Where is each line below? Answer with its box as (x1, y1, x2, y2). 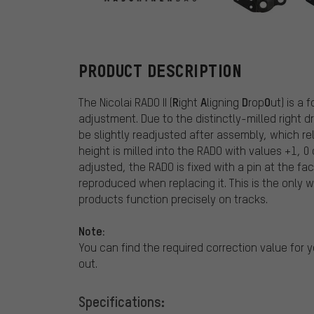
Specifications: (78, 292, 165, 311)
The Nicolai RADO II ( (78, 95, 172, 110)
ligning (207, 95, 242, 110)
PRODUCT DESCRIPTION (78, 62, 243, 81)
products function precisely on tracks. (78, 191, 268, 207)
